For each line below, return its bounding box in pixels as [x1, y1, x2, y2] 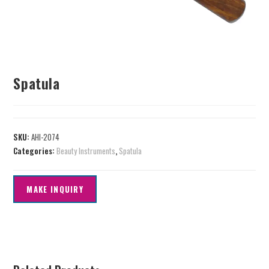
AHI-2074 [31, 131, 60, 144]
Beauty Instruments [56, 145, 116, 157]
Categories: [13, 145, 57, 157]
